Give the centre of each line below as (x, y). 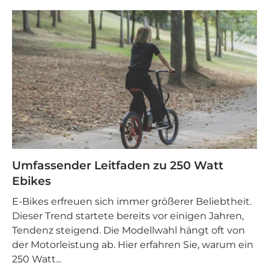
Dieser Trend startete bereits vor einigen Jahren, (128, 216)
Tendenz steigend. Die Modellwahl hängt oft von (128, 231)
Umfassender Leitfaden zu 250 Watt (118, 165)
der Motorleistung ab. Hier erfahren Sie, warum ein (133, 245)
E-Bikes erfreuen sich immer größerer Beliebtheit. (132, 202)
